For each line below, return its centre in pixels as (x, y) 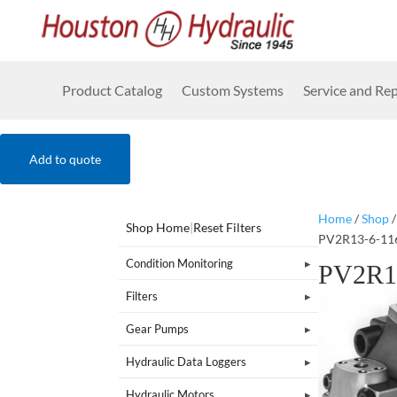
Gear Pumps (158, 328)
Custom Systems (233, 90)
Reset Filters (228, 227)
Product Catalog (112, 90)
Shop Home (158, 227)
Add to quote (65, 159)
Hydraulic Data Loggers (187, 361)
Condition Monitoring (180, 263)
